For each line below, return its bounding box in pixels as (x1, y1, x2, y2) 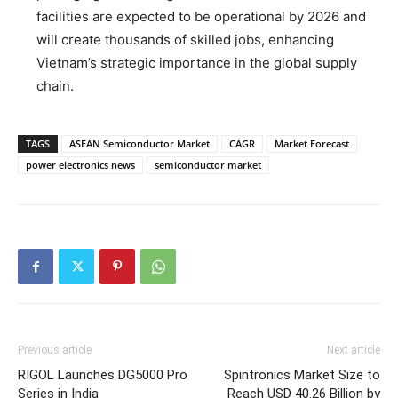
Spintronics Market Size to (224, 366, 380, 383)
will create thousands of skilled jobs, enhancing (36, 30, 334, 48)
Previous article (18, 343, 92, 356)
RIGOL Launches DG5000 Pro (18, 366, 187, 383)
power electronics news (26, 157, 135, 171)
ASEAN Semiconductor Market (69, 136, 210, 150)
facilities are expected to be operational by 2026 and (36, 7, 366, 25)
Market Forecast (275, 136, 349, 150)
